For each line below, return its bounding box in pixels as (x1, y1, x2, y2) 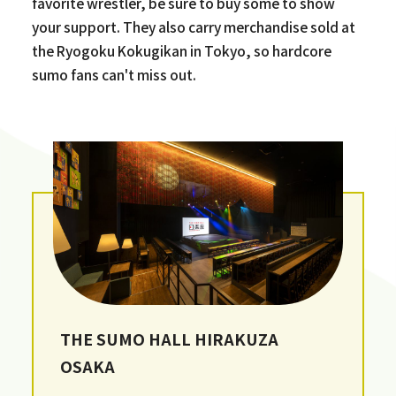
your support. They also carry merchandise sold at (31, 16, 355, 36)
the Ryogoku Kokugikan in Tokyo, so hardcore (31, 40, 331, 60)
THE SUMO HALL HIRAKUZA (60, 327, 279, 351)
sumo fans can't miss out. (31, 64, 196, 84)
